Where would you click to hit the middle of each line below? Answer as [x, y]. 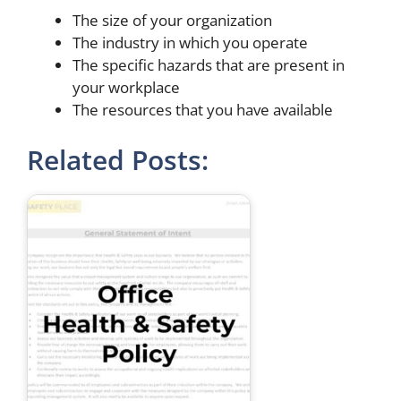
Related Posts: [118, 159]
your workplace [126, 88]
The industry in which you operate [190, 43]
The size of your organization [172, 21]
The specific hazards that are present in [209, 65]
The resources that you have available [203, 110]
